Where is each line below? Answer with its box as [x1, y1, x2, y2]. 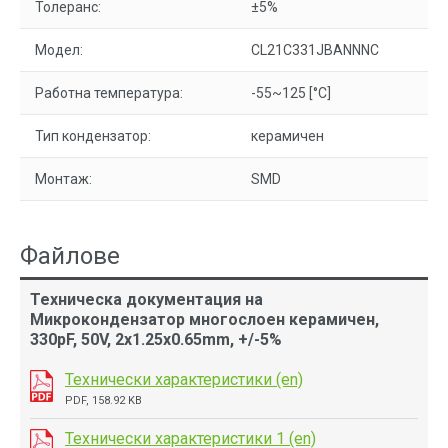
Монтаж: [35, 171, 92, 187]
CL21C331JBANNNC [251, 42, 379, 58]
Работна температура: [35, 85, 183, 101]
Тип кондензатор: [35, 128, 151, 144]
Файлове [20, 242, 120, 270]
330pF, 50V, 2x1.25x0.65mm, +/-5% [30, 330, 282, 349]
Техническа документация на [30, 290, 263, 309]
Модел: [35, 42, 83, 58]
